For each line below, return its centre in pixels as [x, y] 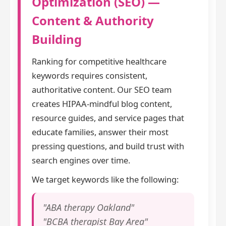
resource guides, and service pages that [108, 118]
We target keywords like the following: [105, 180]
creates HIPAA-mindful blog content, [102, 104]
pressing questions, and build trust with [108, 146]
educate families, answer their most [100, 132]
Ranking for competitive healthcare [99, 62]
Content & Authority [93, 21]
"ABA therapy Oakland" [89, 208]
